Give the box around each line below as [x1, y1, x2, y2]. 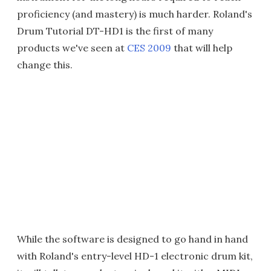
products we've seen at [17, 42, 127, 54]
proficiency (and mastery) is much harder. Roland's [17, 8, 252, 20]
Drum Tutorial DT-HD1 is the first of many [17, 25, 213, 37]
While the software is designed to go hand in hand [17, 233, 248, 245]
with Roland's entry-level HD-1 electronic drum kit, [17, 250, 253, 262]
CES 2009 [127, 42, 171, 54]
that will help [171, 42, 232, 54]
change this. [17, 59, 73, 71]
